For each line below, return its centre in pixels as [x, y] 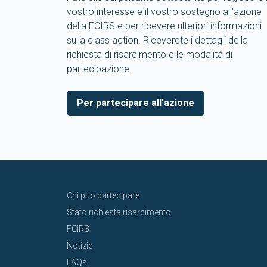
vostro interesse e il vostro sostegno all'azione [164, 11]
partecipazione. [99, 69]
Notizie [80, 245]
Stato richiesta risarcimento [119, 212]
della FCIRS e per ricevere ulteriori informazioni [164, 26]
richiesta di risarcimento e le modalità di [150, 54]
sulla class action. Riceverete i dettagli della [157, 40]
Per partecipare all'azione [136, 103]
